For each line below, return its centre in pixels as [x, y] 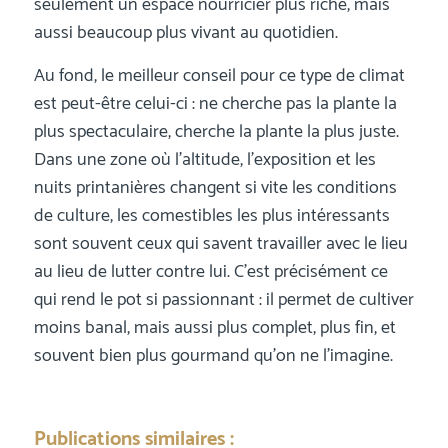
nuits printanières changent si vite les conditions [215, 188]
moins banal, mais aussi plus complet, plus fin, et [214, 328]
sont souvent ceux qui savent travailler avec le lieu [220, 244]
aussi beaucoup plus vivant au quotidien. [185, 32]
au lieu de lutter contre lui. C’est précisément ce [210, 272]
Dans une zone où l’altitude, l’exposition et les [204, 160]
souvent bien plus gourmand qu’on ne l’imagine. [213, 356]
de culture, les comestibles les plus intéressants [211, 216]
